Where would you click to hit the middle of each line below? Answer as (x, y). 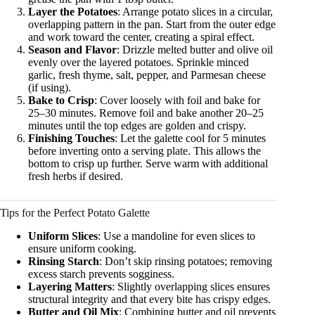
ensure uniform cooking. (82, 248)
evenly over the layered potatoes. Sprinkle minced (139, 63)
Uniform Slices (63, 236)
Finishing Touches (71, 139)
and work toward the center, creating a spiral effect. (141, 37)
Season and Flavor (72, 50)
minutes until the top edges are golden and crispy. (137, 126)
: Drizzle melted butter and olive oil (195, 50)
